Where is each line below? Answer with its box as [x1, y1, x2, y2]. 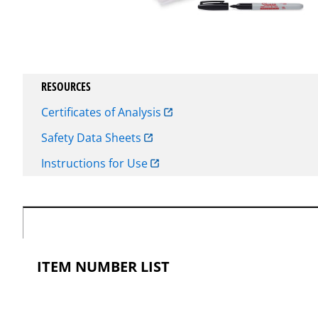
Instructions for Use [40, 155, 150, 171]
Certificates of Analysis [40, 104, 164, 120]
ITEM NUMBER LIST [37, 257, 170, 276]
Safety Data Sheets [40, 130, 144, 146]
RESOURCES [40, 79, 91, 94]
